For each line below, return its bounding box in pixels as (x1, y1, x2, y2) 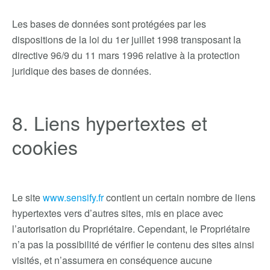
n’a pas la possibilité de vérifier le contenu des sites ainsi (12, 237, 254, 251)
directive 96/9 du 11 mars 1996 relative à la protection (12, 48, 240, 62)
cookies (12, 133, 78, 160)
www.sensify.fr (43, 190, 104, 204)
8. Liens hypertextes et (12, 108, 207, 136)
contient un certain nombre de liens (104, 190, 256, 204)
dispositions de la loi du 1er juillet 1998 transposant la (12, 33, 241, 46)
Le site (12, 190, 43, 204)
